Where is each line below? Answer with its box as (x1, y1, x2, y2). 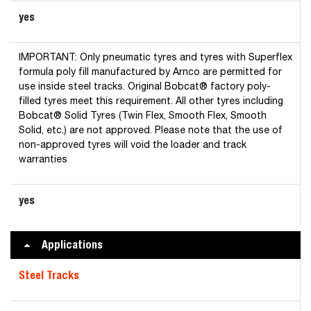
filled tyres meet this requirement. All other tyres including (19, 96, 283, 106)
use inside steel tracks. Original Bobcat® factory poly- (19, 82, 271, 92)
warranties (19, 155, 67, 165)
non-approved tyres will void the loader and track (19, 140, 246, 150)
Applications (42, 238, 103, 251)
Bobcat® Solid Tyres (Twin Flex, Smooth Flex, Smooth (19, 111, 267, 121)
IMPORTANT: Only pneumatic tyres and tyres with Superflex (19, 53, 292, 62)
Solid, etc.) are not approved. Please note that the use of (19, 126, 283, 135)
